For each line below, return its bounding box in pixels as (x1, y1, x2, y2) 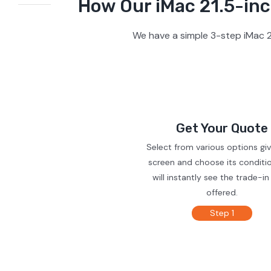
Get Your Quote (176, 120, 269, 135)
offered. (206, 186, 238, 198)
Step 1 (210, 207, 235, 218)
